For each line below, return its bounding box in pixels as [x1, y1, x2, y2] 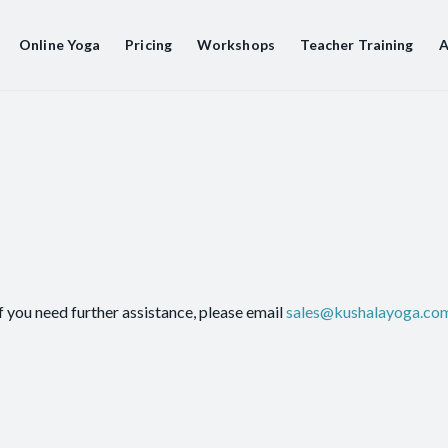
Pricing [125, 36, 172, 53]
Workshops [196, 36, 275, 53]
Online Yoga [19, 36, 101, 53]
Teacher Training [299, 36, 414, 53]
